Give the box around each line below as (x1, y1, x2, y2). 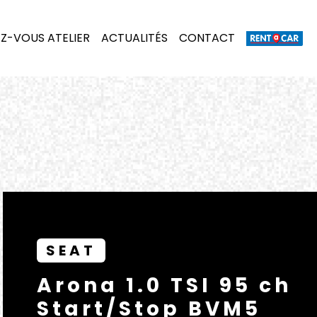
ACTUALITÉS (101, 30, 168, 46)
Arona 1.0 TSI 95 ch (37, 272, 292, 299)
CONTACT (179, 30, 235, 46)
